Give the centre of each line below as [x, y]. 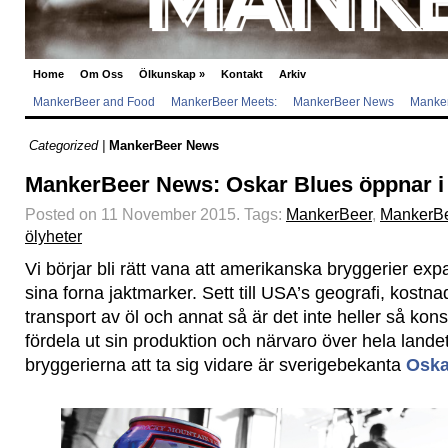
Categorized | [67, 145]
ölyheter [53, 236]
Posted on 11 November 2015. [134, 214]
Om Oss [101, 74]
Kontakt [242, 74]
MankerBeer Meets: [224, 102]
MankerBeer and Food [94, 102]
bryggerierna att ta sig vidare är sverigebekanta [215, 365]
